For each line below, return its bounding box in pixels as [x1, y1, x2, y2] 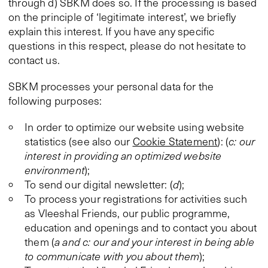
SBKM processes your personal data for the [8, 79, 214, 93]
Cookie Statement [132, 134, 218, 148]
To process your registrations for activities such [25, 191, 247, 206]
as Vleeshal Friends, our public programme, [25, 206, 230, 220]
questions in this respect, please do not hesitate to [8, 38, 246, 53]
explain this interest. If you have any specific [8, 24, 215, 38]
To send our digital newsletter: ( [25, 177, 173, 191]
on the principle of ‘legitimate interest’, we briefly [8, 10, 236, 24]
